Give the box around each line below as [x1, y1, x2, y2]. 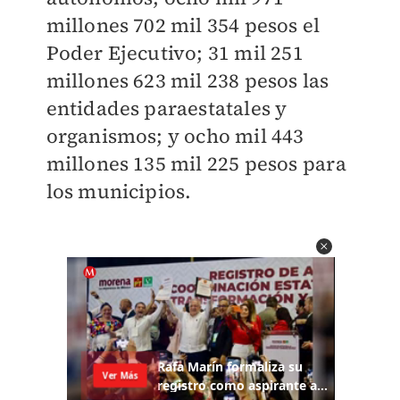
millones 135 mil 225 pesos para [46, 150, 346, 177]
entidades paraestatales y [46, 95, 287, 121]
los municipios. [46, 178, 192, 204]
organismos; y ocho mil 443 [46, 122, 304, 149]
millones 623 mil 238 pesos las [46, 67, 329, 94]
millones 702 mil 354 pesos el [46, 12, 321, 38]
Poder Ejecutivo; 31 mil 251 [46, 39, 304, 66]
